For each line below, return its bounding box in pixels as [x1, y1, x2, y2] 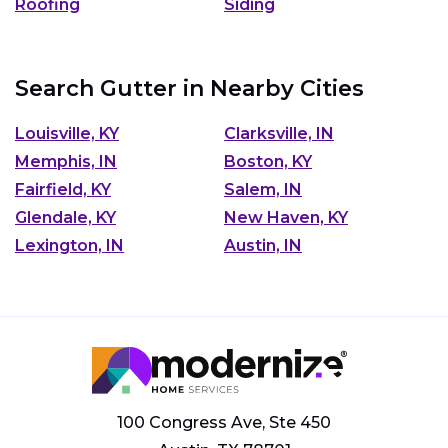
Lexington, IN [15, 235, 124, 255]
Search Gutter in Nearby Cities [15, 75, 364, 102]
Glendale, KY [15, 207, 116, 227]
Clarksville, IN [224, 123, 334, 143]
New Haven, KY [224, 207, 348, 227]
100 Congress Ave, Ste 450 [117, 412, 331, 432]
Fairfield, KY [15, 179, 111, 199]
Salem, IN [224, 179, 302, 199]
